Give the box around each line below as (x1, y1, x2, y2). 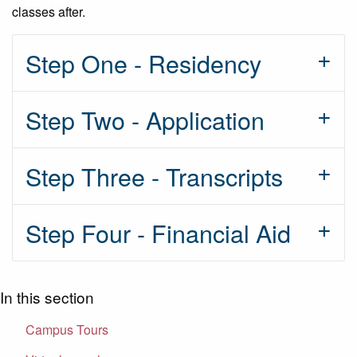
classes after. (12, 2, 85, 22)
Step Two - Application (25, 102, 265, 138)
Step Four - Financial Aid (25, 215, 291, 251)
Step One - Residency (25, 45, 261, 81)
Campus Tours (25, 320, 108, 339)
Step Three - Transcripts (25, 159, 283, 194)
